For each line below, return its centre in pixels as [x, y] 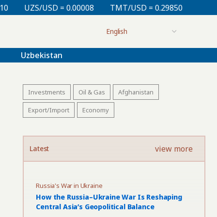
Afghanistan [136, 92]
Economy [96, 110]
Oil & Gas [92, 92]
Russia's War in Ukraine [69, 186]
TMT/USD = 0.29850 [87, 8]
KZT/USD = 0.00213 [173, 8]
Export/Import [49, 110]
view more [174, 149]
